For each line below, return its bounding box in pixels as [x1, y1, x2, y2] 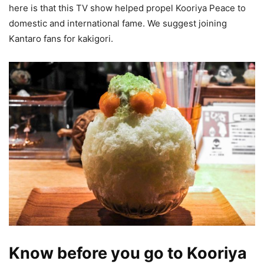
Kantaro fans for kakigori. [9, 33, 113, 45]
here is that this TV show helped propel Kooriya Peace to [9, 2, 246, 14]
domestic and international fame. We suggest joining [9, 18, 227, 29]
